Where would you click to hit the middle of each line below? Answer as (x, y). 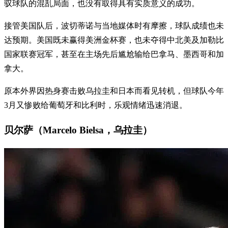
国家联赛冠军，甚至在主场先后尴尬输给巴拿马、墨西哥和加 (114, 54)
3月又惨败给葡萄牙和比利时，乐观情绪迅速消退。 (96, 105)
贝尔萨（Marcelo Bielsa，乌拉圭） (78, 130)
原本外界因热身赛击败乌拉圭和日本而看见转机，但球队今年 (114, 91)
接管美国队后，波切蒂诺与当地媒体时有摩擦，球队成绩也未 (114, 25)
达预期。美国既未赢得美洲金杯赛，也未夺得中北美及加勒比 (114, 40)
